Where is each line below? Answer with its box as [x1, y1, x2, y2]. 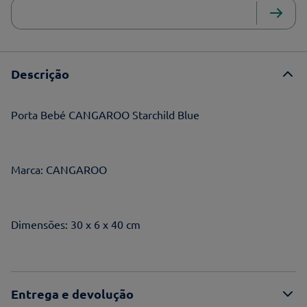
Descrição [11, 66, 69, 82]
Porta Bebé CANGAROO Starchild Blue [11, 108, 199, 121]
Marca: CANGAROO [11, 162, 107, 176]
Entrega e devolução [11, 286, 134, 302]
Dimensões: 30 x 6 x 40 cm [11, 217, 140, 231]
